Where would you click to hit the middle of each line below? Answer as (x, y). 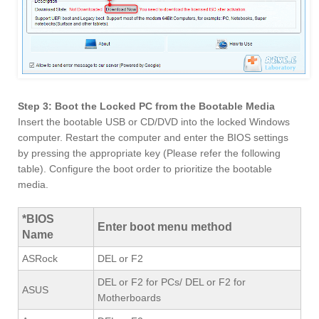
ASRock (40, 258)
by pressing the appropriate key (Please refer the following (149, 153)
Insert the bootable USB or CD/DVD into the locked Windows (154, 121)
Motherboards (129, 297)
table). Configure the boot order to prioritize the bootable (145, 168)
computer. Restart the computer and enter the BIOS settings (153, 137)
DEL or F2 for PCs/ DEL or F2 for (172, 282)
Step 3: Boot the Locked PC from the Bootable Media (146, 106)
